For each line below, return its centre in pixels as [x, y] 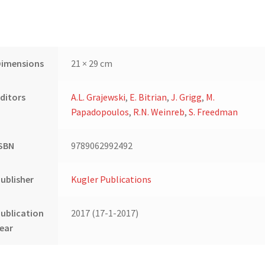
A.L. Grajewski [98, 97]
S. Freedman [214, 112]
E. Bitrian [148, 97]
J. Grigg [187, 97]
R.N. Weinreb [159, 112]
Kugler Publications [112, 180]
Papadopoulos [100, 112]
